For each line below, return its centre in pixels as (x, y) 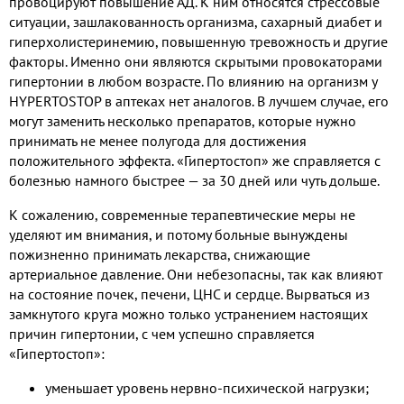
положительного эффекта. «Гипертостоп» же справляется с (195, 160)
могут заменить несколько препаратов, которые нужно (183, 120)
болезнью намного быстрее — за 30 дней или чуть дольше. (194, 180)
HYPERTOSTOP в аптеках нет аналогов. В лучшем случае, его (199, 101)
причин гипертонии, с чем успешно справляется (162, 333)
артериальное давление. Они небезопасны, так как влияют (196, 274)
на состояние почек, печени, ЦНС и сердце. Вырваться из (189, 294)
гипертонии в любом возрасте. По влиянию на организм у (193, 81)
